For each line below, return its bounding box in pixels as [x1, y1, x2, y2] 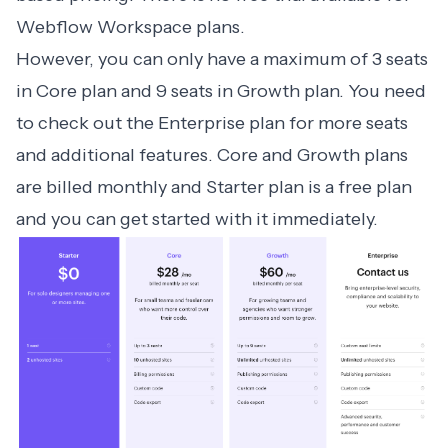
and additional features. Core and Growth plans [16, 144, 408, 167]
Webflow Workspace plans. [16, 16, 249, 39]
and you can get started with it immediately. [16, 208, 382, 231]
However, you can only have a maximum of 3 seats [16, 48, 428, 71]
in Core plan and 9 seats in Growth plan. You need [16, 80, 426, 103]
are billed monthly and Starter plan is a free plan [16, 176, 412, 199]
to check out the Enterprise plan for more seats [16, 112, 408, 135]
